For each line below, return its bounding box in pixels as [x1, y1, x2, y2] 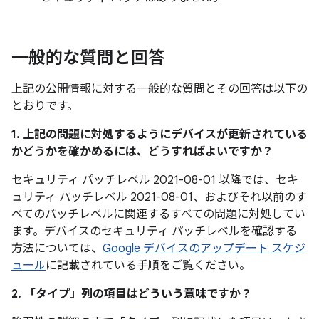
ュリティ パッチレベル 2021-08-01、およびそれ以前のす [11, 190, 307, 204]
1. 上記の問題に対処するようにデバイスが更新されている [11, 127, 308, 142]
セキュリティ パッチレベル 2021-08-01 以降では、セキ [11, 173, 298, 187]
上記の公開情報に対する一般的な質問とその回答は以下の [11, 82, 308, 96]
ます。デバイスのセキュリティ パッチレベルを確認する [11, 224, 297, 239]
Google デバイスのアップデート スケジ [103, 241, 305, 256]
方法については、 [11, 241, 103, 256]
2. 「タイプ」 [11, 287, 81, 301]
